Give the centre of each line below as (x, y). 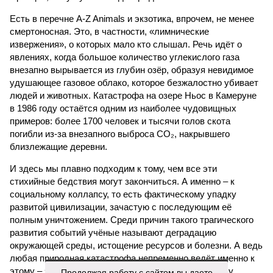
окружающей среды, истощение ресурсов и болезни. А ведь (136, 245)
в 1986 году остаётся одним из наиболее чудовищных (123, 108)
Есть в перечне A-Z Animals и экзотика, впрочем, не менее (132, 19)
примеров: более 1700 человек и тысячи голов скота (120, 121)
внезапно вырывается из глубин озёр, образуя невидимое (132, 70)
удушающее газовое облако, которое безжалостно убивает (134, 83)
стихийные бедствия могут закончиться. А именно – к (122, 181)
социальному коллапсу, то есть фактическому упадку (123, 194)
